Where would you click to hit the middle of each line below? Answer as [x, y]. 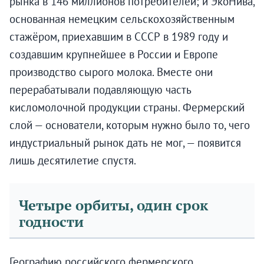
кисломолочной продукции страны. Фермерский [127, 108]
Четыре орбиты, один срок [113, 206]
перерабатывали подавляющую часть [100, 90]
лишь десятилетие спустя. [73, 161]
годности [51, 222]
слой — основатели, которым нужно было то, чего [130, 125]
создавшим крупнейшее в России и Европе [114, 55]
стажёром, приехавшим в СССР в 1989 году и [119, 37]
